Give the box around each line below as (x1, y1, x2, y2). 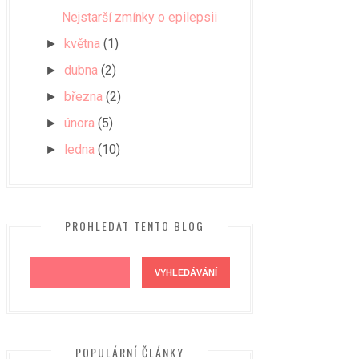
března (64, 89, 103, 104)
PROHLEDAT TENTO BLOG (65, 217, 204, 234)
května (64, 36, 101, 51)
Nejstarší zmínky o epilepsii (61, 10, 217, 25)
